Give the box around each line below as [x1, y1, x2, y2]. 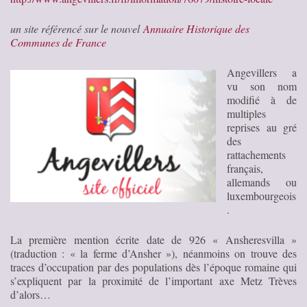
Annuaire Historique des [143, 21, 249, 36]
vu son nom [227, 78, 297, 93]
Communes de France [10, 34, 106, 49]
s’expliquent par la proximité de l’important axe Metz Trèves [10, 273, 297, 288]
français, [227, 160, 263, 175]
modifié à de [227, 92, 297, 107]
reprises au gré [227, 119, 297, 134]
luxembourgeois [227, 188, 296, 203]
